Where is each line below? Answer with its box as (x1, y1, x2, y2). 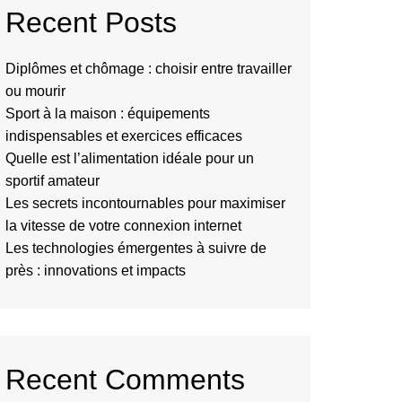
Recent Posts (5, 6, 177, 39)
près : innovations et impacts (5, 263, 186, 278)
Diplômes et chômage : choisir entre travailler (5, 61, 292, 76)
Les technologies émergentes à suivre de (5, 240, 267, 256)
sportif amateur (5, 173, 100, 188)
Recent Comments (5, 363, 245, 396)
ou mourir (5, 83, 66, 99)
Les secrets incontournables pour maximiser (5, 196, 285, 211)
